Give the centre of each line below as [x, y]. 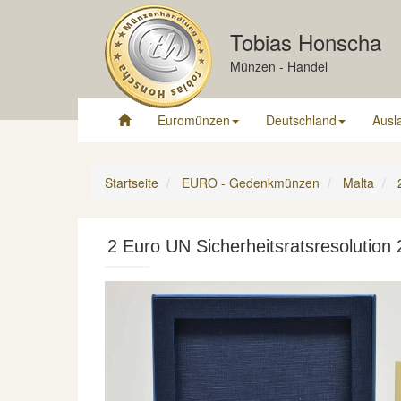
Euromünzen [194, 120]
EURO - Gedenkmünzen [251, 183]
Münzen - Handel [279, 66]
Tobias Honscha [306, 42]
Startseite [132, 183]
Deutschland [301, 120]
